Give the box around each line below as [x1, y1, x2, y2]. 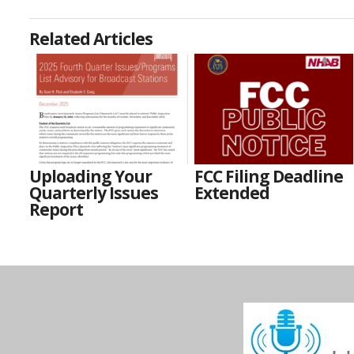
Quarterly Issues [29, 181, 158, 204]
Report [29, 198, 83, 220]
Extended [194, 181, 270, 204]
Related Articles [29, 27, 153, 50]
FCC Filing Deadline [194, 164, 344, 187]
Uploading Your [29, 164, 152, 187]
